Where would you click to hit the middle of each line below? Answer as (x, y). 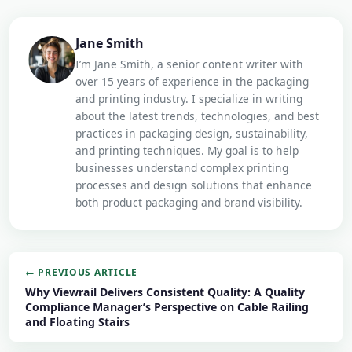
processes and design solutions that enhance (194, 185)
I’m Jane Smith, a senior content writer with (189, 64)
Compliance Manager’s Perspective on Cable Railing (167, 307)
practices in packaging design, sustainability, (192, 133)
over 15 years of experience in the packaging (192, 81)
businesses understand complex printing (182, 168)
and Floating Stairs (77, 322)
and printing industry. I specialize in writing (189, 99)
